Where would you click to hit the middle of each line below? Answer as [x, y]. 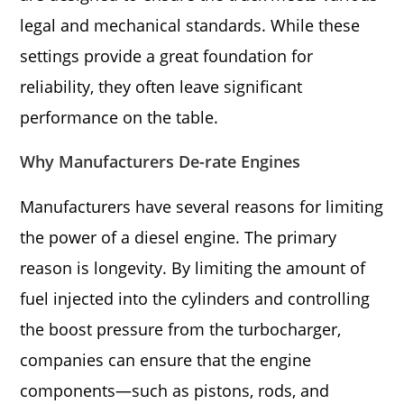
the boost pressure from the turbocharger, [181, 329]
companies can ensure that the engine [166, 360]
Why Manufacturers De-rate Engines [161, 161]
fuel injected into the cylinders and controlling [195, 298]
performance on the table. [119, 117]
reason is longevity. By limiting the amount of [193, 268]
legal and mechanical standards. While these [190, 25]
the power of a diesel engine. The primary [179, 237]
